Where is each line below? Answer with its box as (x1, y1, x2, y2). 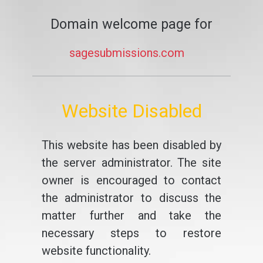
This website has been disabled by (41, 138, 222, 152)
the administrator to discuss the (41, 191, 222, 205)
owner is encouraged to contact (41, 173, 222, 187)
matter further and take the (41, 208, 222, 222)
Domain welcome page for (50, 16, 213, 32)
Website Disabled (61, 100, 202, 122)
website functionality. (41, 244, 151, 258)
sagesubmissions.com (69, 46, 184, 60)
